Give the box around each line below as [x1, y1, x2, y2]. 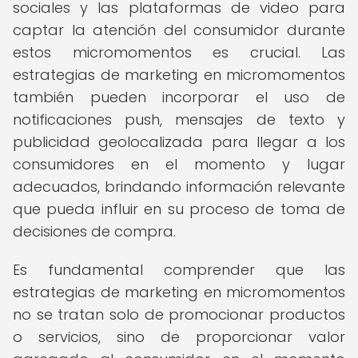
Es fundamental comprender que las [13, 260, 345, 280]
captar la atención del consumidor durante [13, 20, 345, 40]
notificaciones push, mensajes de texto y [13, 109, 345, 129]
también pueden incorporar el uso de [13, 87, 345, 107]
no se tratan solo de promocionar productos [13, 304, 345, 324]
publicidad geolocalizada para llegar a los [13, 132, 345, 152]
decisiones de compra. [13, 221, 176, 241]
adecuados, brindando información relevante [13, 177, 345, 197]
